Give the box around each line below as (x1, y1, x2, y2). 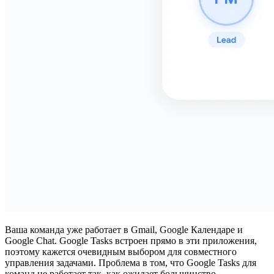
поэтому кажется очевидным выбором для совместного (5, 246, 237, 257)
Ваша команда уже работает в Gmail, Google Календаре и (5, 224, 243, 235)
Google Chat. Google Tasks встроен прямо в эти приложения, (5, 235, 257, 246)
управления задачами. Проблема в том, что (5, 257, 187, 268)
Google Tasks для (187, 257, 256, 268)
